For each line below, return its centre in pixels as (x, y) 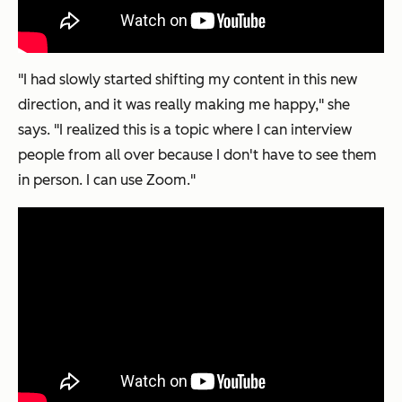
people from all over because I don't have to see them (197, 154)
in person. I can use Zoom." (107, 179)
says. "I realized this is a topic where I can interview (185, 129)
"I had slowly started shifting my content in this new (188, 79)
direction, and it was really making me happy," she (184, 104)
